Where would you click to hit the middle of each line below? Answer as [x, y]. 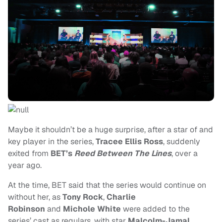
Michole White [92, 209]
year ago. [26, 166]
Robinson [27, 209]
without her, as [35, 197]
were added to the [155, 209]
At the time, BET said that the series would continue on [107, 185]
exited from [29, 154]
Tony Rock [83, 197]
